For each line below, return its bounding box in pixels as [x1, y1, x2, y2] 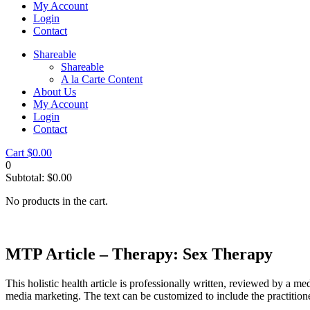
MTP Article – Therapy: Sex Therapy [6, 244, 273, 263]
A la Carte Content [61, 73, 143, 85]
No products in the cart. [6, 195, 108, 207]
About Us [33, 86, 76, 98]
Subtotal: [6, 172, 47, 183]
